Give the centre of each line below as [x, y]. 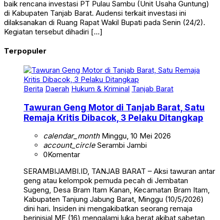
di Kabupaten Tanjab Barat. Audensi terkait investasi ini [95, 13]
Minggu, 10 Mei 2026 [135, 136]
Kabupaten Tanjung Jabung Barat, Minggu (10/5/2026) [114, 199]
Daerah [57, 89]
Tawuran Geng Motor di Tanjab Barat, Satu [114, 107]
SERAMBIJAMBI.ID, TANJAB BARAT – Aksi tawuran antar [119, 171]
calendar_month [71, 136]
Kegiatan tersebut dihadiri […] [53, 32]
